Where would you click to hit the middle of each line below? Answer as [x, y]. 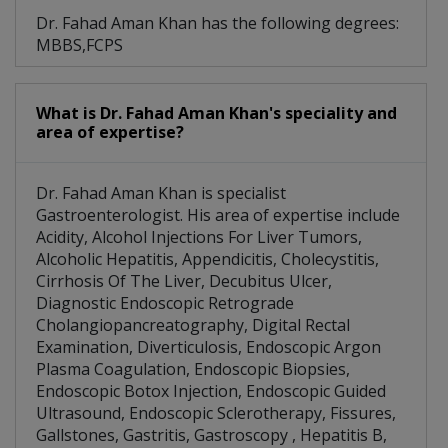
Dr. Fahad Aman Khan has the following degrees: [217, 23]
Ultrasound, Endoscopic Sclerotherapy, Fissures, [216, 413]
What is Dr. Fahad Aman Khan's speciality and [216, 113]
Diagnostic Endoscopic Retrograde [165, 303]
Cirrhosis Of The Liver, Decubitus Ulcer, [184, 281]
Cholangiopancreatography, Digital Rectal [193, 325]
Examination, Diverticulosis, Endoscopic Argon [208, 347]
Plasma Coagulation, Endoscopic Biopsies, [193, 369]
